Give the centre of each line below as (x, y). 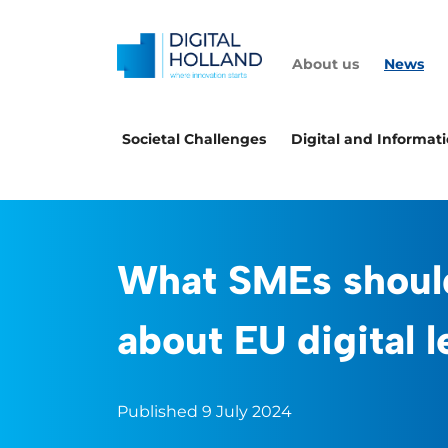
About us (325, 64)
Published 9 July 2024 (204, 411)
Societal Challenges (194, 139)
